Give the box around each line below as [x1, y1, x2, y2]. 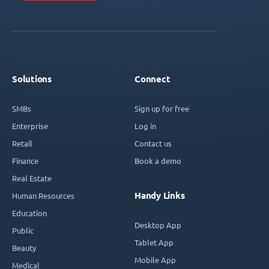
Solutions [12, 74, 52, 84]
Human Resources [12, 191, 74, 200]
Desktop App [134, 220, 181, 229]
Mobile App [134, 255, 176, 264]
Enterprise [12, 121, 48, 130]
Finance [12, 156, 38, 165]
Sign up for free [134, 104, 189, 113]
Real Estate [12, 174, 52, 183]
